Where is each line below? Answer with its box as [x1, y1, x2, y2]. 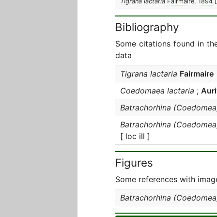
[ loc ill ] [120, 131, 150, 141]
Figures [115, 156, 153, 169]
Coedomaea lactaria [120, 86, 194, 95]
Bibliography [115, 20, 179, 33]
